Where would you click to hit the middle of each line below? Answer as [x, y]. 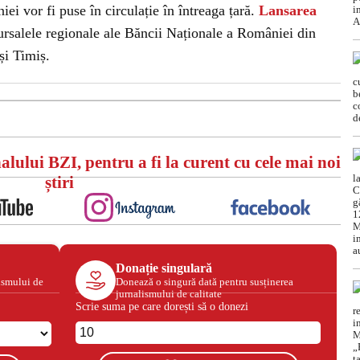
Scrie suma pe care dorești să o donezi [162, 306]
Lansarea [288, 10]
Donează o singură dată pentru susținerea [205, 281]
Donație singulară [164, 268]
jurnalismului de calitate [169, 293]
